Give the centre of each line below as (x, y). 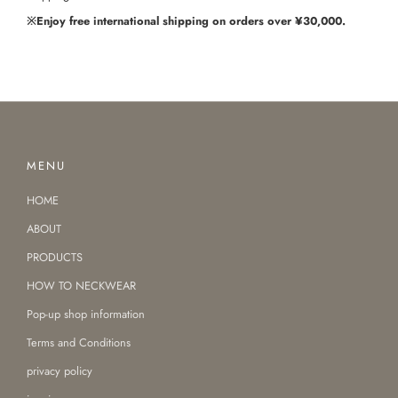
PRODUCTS (55, 258)
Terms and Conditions (79, 343)
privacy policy (60, 371)
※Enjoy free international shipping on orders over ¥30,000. (186, 20)
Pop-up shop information (86, 314)
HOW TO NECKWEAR (81, 286)
